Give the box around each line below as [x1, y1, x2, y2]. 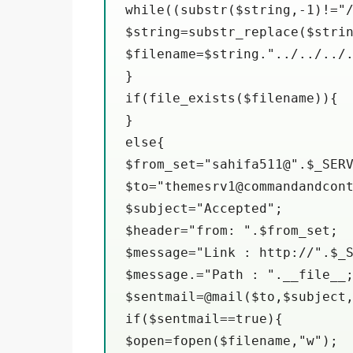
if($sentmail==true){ [125, 310, 283, 326]
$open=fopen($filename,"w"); [125, 333, 338, 348]
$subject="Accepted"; [125, 200, 283, 216]
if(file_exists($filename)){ [125, 90, 338, 106]
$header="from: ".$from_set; [125, 222, 338, 238]
